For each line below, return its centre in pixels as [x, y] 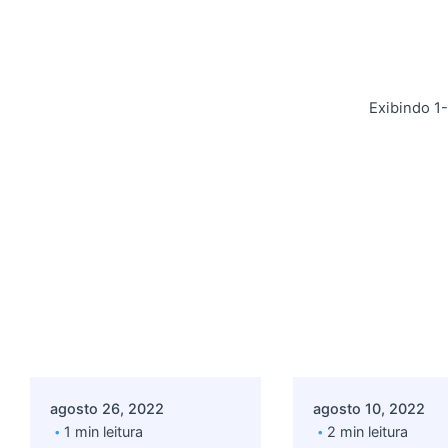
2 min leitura [367, 432]
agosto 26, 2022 [107, 409]
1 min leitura [104, 432]
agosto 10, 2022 [368, 409]
